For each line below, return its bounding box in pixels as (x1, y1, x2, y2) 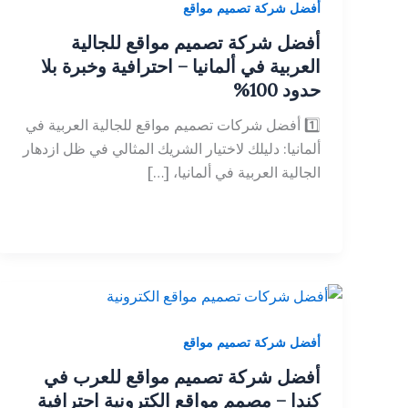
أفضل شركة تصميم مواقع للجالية (71, 30, 321, 54)
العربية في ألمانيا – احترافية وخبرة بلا (41, 54, 321, 77)
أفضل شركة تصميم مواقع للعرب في (44, 364, 321, 388)
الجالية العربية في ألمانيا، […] (148, 162, 321, 181)
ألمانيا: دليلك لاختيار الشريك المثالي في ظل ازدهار (23, 138, 321, 158)
